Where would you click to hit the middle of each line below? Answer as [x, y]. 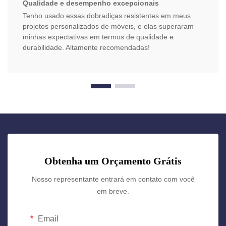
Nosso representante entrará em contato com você [113, 179]
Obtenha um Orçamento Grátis [113, 161]
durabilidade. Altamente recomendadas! [86, 48]
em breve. [113, 191]
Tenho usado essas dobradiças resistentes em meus [107, 16]
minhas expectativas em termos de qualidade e [98, 37]
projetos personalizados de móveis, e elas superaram [108, 26]
